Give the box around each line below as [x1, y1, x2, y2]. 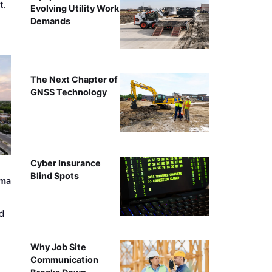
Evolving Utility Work [30, 2, 119, 13]
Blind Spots [30, 170, 79, 181]
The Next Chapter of [30, 73, 118, 84]
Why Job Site [30, 241, 86, 252]
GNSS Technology [30, 86, 107, 97]
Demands [30, 15, 70, 26]
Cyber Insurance [30, 157, 101, 168]
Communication [30, 254, 98, 265]
